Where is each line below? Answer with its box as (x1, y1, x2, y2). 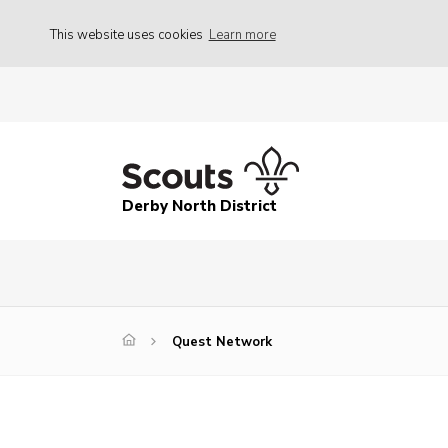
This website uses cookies (50, 25, 206, 44)
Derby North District (122, 196, 277, 217)
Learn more (208, 25, 276, 44)
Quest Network (172, 333, 272, 352)
